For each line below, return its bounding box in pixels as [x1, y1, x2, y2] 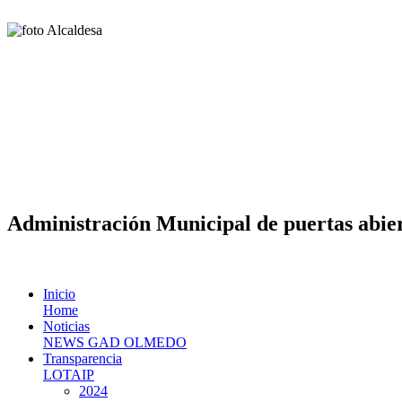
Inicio [43, 285, 75, 301]
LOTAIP [43, 366, 94, 382]
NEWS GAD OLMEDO [43, 334, 187, 350]
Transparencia [43, 350, 122, 366]
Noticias [43, 318, 90, 334]
